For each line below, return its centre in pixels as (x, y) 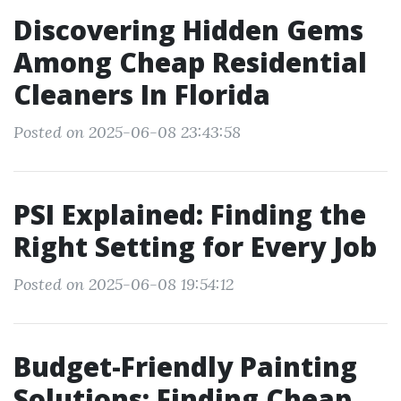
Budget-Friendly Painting (185, 367)
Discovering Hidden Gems (188, 30)
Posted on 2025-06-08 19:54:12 (124, 284)
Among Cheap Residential (190, 62)
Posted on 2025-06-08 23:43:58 (127, 132)
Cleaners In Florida (142, 94)
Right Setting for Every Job (195, 247)
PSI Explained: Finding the (190, 214)
